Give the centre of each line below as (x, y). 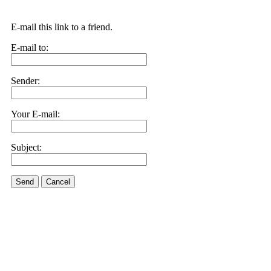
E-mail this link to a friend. (62, 27)
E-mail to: (30, 47)
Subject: (26, 147)
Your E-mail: (35, 114)
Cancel (58, 182)
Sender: (25, 81)
